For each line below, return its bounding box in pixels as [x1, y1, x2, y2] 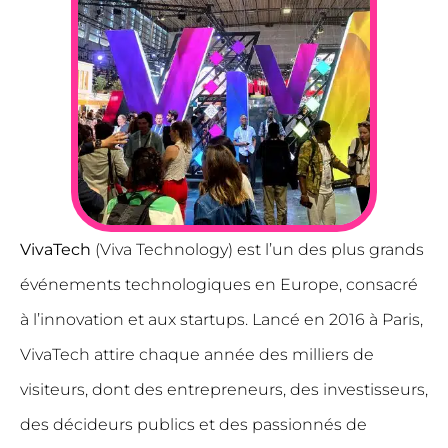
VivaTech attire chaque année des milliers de [20, 345, 374, 364]
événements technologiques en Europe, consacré [20, 275, 418, 294]
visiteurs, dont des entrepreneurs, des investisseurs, [20, 380, 428, 399]
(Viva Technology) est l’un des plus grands [91, 240, 424, 259]
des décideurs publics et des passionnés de [20, 415, 367, 434]
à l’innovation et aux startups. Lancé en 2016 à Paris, [20, 310, 423, 329]
